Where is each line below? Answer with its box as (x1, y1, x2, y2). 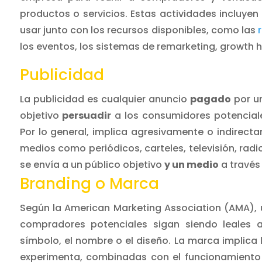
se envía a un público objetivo (19, 158, 164, 172)
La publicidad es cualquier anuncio (19, 92, 190, 106)
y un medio (164, 158, 219, 172)
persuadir (62, 109, 112, 123)
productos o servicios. (19, 7, 131, 21)
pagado (189, 92, 231, 106)
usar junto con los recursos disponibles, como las (19, 23, 258, 37)
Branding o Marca (19, 173, 159, 195)
